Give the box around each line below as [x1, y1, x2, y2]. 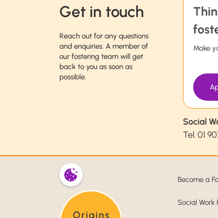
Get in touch [59, 2, 144, 21]
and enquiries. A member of [59, 42, 148, 51]
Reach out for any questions [59, 32, 148, 41]
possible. [59, 73, 86, 82]
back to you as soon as [59, 62, 132, 72]
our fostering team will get [59, 52, 143, 61]
